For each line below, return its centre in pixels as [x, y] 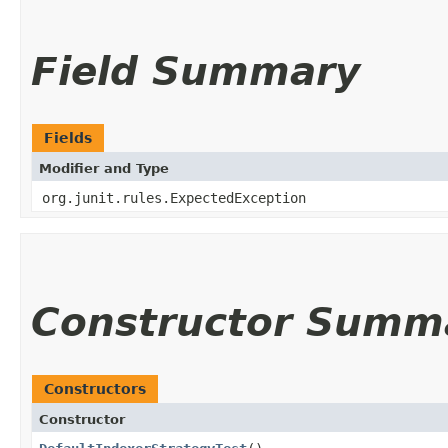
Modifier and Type [104, 168]
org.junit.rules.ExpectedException [174, 197]
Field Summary [195, 71]
